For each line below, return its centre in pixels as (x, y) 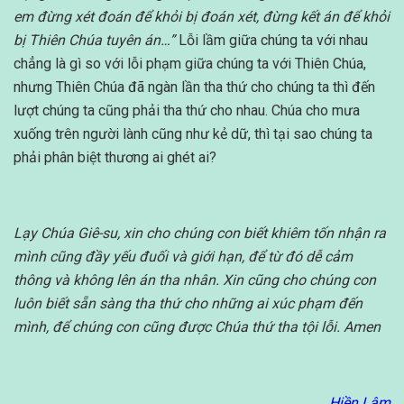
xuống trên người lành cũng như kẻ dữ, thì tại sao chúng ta (193, 134)
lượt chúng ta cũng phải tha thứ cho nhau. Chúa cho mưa (187, 111)
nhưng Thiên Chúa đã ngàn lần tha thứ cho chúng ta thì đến (194, 87)
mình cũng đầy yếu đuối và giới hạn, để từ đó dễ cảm (183, 257)
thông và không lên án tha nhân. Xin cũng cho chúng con (195, 280)
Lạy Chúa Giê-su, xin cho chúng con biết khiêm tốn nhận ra (200, 234)
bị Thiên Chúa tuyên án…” (94, 41)
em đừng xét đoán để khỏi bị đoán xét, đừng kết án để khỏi (202, 17)
